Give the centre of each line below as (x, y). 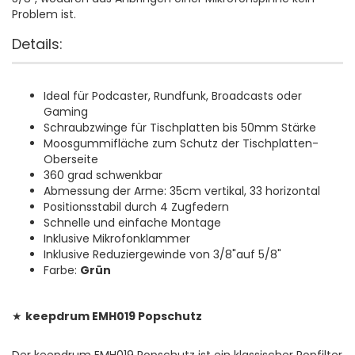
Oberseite (71, 160)
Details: (37, 44)
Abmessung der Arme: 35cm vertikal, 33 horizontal (182, 191)
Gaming (66, 112)
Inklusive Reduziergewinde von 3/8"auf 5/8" (162, 255)
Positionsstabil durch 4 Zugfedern (136, 207)
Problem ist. (44, 15)
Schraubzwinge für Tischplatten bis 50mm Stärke (180, 128)
